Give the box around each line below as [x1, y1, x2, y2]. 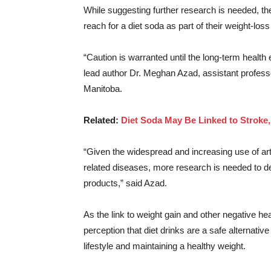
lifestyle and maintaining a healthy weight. [83, 241, 246, 251]
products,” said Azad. [83, 178, 167, 188]
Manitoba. [83, 83, 122, 94]
